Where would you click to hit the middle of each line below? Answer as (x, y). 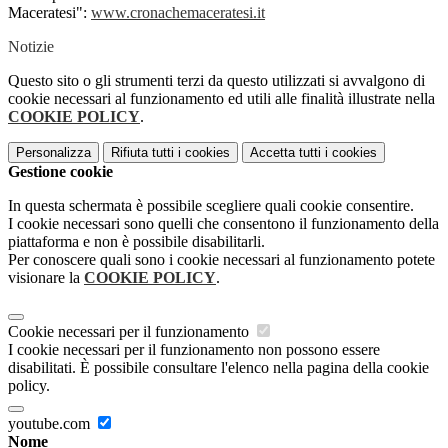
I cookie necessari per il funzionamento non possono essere (194, 350)
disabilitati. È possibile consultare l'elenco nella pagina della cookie (218, 368)
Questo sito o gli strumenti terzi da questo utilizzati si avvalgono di (216, 81)
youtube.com (51, 424)
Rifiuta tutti (142, 153)
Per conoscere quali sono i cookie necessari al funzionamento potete (221, 260)
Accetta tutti (285, 153)
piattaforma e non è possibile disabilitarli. (136, 242)
